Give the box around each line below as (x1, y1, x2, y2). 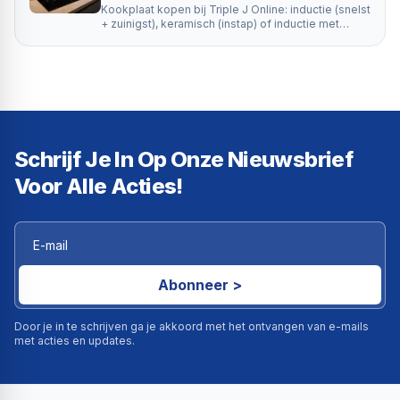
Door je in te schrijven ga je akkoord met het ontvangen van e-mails (14, 320, 369, 333)
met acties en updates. (14, 334, 135, 347)
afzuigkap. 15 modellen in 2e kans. (101, 31, 280, 45)
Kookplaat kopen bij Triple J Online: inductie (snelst (101, 3, 371, 16)
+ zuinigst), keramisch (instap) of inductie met (101, 17, 339, 30)
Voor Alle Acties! (14, 173, 183, 199)
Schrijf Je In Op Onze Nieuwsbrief (14, 146, 354, 172)
